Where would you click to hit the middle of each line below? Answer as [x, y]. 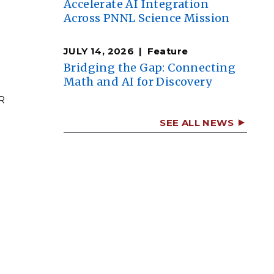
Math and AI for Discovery [138, 82]
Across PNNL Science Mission [147, 18]
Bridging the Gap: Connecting [150, 68]
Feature [168, 51]
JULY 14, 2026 [99, 51]
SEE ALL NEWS [197, 123]
